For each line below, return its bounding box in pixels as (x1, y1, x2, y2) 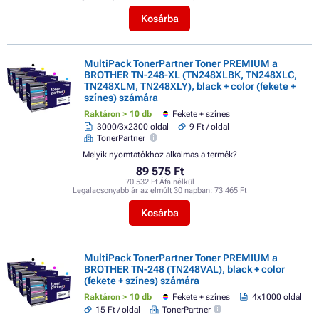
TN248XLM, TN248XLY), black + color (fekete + (84, 80, 296, 93)
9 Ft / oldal (189, 121, 229, 132)
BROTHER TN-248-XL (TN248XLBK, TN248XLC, (84, 69, 297, 81)
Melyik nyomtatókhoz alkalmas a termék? (82, 149, 237, 159)
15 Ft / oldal (95, 304, 141, 315)
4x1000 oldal (251, 292, 302, 303)
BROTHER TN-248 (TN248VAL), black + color (84, 263, 285, 276)
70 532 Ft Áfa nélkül (125, 177, 194, 187)
